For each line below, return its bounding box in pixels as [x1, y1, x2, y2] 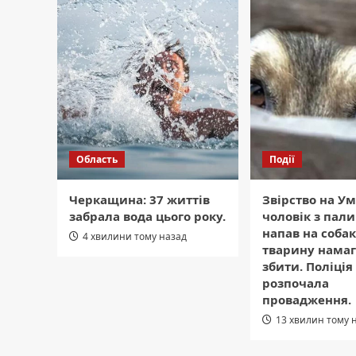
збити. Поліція [262, 257, 353, 274]
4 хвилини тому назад [83, 229, 187, 243]
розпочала [262, 274, 329, 291]
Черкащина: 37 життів [69, 191, 210, 207]
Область [76, 152, 118, 166]
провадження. [262, 291, 351, 308]
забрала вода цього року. [69, 207, 226, 224]
